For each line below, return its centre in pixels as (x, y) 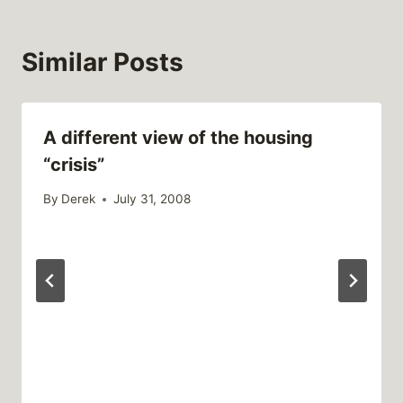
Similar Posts (103, 62)
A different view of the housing (178, 137)
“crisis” (74, 164)
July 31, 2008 (152, 199)
